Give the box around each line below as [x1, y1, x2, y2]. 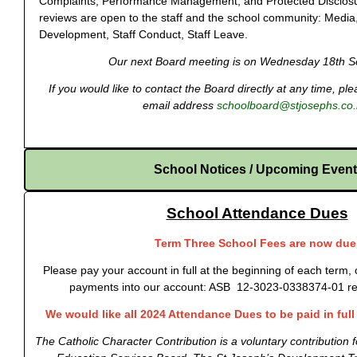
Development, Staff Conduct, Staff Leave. [39, 27, 251, 41]
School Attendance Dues [166, 204, 348, 222]
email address [143, 98, 217, 112]
